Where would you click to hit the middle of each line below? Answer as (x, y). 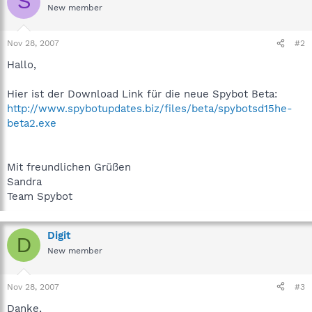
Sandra (24, 182)
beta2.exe (32, 123)
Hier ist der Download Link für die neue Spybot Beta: (142, 94)
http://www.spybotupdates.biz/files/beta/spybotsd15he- (150, 109)
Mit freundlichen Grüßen (69, 167)
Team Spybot (40, 196)
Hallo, (22, 65)
